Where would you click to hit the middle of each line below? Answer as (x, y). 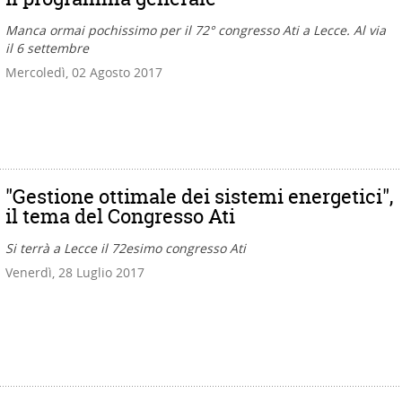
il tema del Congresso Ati (120, 216)
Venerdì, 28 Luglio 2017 (75, 272)
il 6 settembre (47, 48)
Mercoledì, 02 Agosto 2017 (84, 72)
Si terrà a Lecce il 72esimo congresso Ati (126, 248)
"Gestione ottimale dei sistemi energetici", (199, 196)
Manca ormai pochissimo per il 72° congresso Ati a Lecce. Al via (196, 30)
